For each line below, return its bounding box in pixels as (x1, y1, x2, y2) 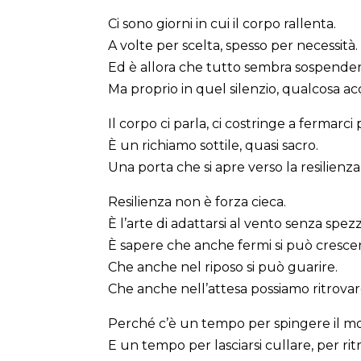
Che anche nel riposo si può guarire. (108, 259, 338, 275)
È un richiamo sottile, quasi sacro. (108, 137, 319, 153)
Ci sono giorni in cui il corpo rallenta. (108, 15, 337, 31)
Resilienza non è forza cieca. (108, 193, 287, 210)
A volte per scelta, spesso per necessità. (108, 37, 359, 53)
